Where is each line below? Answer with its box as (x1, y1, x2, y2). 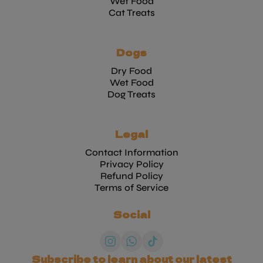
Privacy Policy (99, 158, 164, 170)
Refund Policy (100, 170, 163, 181)
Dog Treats (107, 88, 156, 100)
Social (113, 207, 150, 221)
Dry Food (111, 65, 152, 76)
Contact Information (85, 146, 178, 158)
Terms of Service (95, 181, 168, 193)
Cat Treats (108, 6, 155, 18)
